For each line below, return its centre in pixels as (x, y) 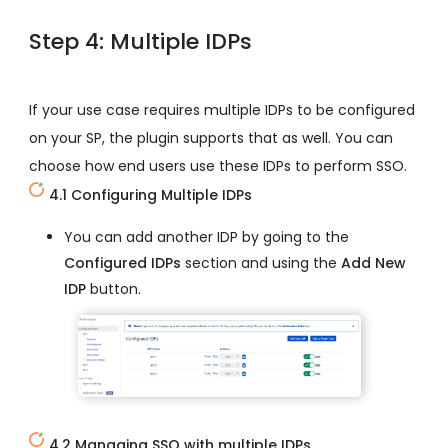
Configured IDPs (122, 262)
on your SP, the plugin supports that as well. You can (211, 137)
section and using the (261, 262)
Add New (373, 262)
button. (113, 288)
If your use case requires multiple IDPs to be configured (222, 109)
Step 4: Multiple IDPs (140, 41)
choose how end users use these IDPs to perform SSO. (218, 165)
